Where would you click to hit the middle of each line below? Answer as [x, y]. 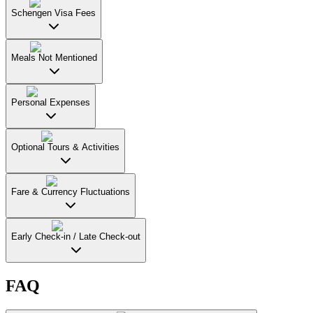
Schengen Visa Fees [53, 13]
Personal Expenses [51, 103]
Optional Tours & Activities [65, 147]
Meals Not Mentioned [54, 58]
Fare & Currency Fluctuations [71, 192]
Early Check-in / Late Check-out [76, 237]
